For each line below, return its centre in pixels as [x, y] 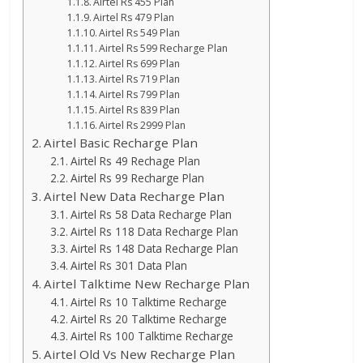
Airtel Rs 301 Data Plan [128, 266]
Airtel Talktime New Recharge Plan [147, 284]
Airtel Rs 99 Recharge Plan [137, 178]
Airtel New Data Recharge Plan [135, 196]
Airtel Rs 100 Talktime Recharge [152, 336]
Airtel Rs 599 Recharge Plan [164, 49]
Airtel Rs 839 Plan [140, 110]
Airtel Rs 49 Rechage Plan [135, 161]
